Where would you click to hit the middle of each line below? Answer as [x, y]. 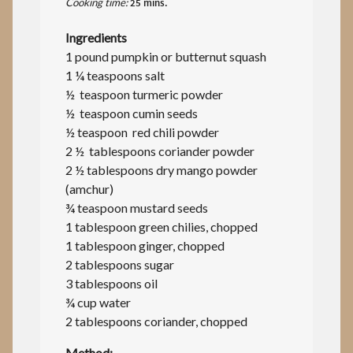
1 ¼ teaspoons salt [115, 76]
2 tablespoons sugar [120, 265]
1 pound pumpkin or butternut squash [166, 57]
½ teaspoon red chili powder [142, 132]
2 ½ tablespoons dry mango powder [162, 170]
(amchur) [89, 189]
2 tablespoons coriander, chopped [156, 321]
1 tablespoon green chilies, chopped [162, 227]
